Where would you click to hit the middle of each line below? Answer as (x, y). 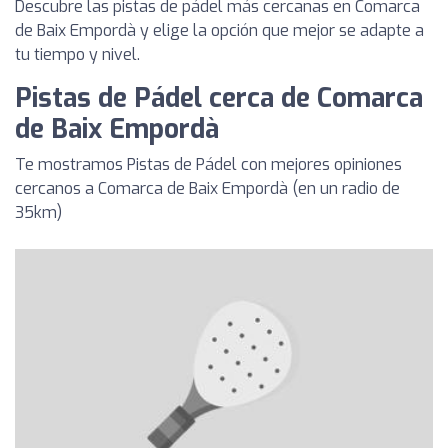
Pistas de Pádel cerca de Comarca (219, 98)
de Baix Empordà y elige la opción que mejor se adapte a (219, 30)
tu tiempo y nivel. (77, 54)
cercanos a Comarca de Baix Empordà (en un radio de (207, 188)
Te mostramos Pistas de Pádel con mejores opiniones (208, 164)
